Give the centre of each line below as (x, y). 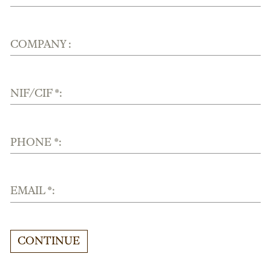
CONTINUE (49, 242)
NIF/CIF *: (37, 93)
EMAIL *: (33, 191)
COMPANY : (41, 45)
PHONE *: (36, 142)
